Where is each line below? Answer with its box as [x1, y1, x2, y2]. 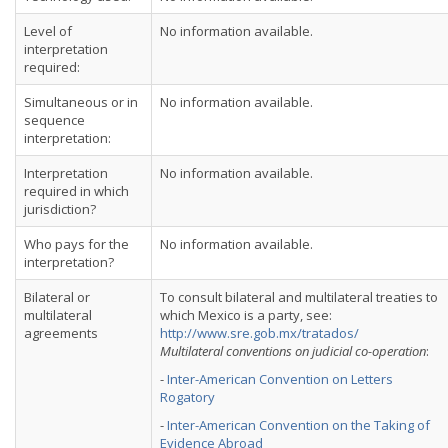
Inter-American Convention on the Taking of [167, 416, 430, 434]
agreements [24, 324, 98, 342]
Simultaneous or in [24, 93, 138, 111]
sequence [24, 111, 85, 129]
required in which [24, 182, 129, 200]
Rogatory [160, 388, 215, 406]
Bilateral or [24, 288, 90, 306]
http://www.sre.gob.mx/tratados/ [160, 324, 359, 342]
